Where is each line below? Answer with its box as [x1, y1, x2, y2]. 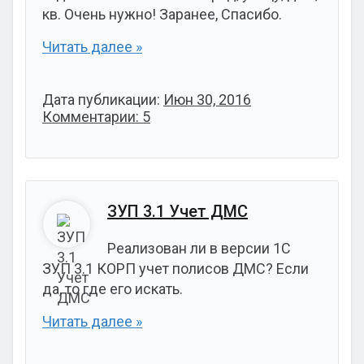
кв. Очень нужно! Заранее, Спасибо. [42, 6, 282, 23]
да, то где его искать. [42, 280, 183, 297]
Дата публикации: [42, 91, 163, 108]
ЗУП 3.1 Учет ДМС [107, 201, 248, 221]
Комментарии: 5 [42, 108, 150, 125]
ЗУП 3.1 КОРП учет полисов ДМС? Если [42, 260, 309, 277]
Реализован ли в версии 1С [107, 240, 291, 257]
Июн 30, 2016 [163, 91, 251, 108]
